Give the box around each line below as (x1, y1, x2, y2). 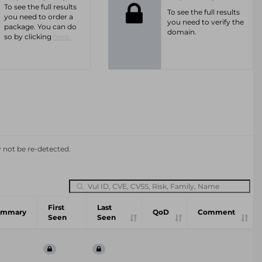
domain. (167, 27, 196, 36)
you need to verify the (167, 18, 244, 26)
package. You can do (4, 22, 77, 31)
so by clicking (4, 32, 53, 41)
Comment (198, 208, 235, 216)
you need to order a (4, 12, 73, 21)
